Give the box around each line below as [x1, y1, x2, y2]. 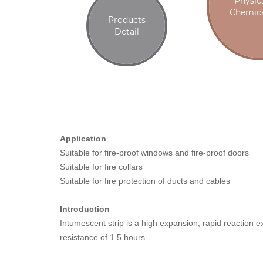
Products [108, 14, 146, 25]
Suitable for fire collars [60, 161, 143, 171]
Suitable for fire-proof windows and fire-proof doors [60, 147, 249, 157]
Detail [114, 26, 139, 37]
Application [60, 133, 106, 143]
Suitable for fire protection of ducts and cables [60, 176, 232, 186]
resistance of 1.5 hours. [60, 232, 147, 242]
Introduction [60, 204, 110, 214]
